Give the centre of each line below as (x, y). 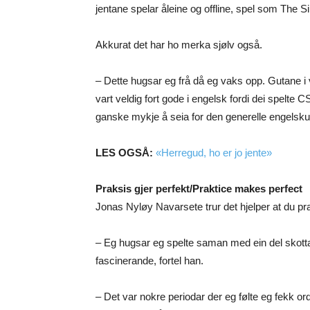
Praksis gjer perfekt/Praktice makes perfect (199, 189)
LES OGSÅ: (126, 153)
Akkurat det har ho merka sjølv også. (179, 45)
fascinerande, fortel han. (149, 261)
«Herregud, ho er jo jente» (214, 153)
